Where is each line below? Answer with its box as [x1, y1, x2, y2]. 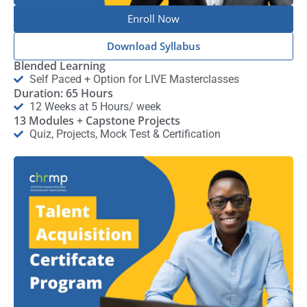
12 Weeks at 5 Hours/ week [29, 100, 161, 114]
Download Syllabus [107, 39, 200, 53]
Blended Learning [14, 58, 106, 74]
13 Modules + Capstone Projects [14, 113, 180, 129]
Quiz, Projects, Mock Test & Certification [29, 127, 221, 141]
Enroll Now [127, 12, 180, 26]
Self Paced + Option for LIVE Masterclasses [29, 73, 239, 86]
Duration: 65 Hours [14, 86, 113, 101]
